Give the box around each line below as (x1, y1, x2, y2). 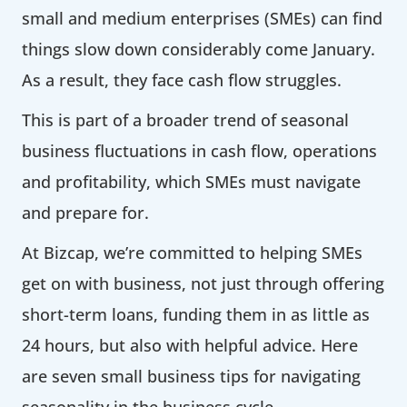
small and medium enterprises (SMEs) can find (22, 6, 382, 29)
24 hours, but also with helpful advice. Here (22, 333, 358, 356)
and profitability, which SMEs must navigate (22, 170, 361, 193)
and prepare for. (22, 201, 149, 223)
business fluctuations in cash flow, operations (22, 139, 377, 162)
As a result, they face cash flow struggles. (22, 68, 342, 91)
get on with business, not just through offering (22, 272, 384, 294)
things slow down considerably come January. (22, 37, 375, 60)
